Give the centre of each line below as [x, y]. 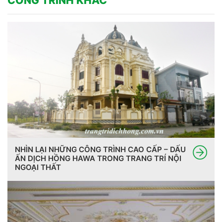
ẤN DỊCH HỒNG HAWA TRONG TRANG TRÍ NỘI [98, 159]
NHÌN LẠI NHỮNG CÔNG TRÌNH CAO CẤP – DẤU [100, 150]
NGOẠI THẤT [38, 167]
